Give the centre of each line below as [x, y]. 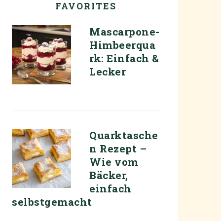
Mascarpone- [125, 32]
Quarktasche [124, 135]
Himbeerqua [122, 45]
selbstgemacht [52, 202]
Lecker [108, 72]
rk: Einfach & [124, 58]
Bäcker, [109, 175]
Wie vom [114, 162]
